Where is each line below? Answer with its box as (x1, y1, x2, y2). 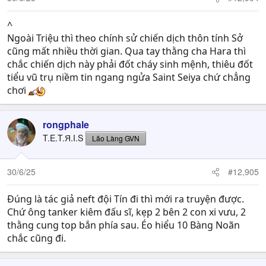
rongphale (43, 118, 89, 131)
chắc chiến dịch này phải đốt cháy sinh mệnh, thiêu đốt (7, 58, 253, 71)
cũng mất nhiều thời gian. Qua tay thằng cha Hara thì (7, 45, 246, 58)
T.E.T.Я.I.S (43, 132, 83, 144)
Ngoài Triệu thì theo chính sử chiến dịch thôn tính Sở (7, 31, 243, 45)
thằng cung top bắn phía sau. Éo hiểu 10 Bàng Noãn (7, 218, 240, 232)
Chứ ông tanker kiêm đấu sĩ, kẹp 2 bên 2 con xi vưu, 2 (7, 205, 246, 218)
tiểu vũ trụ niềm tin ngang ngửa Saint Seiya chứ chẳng (7, 71, 251, 84)
